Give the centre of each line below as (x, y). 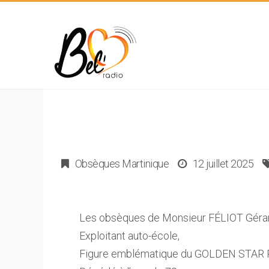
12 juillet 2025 (223, 164)
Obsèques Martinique (122, 164)
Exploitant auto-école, (129, 236)
